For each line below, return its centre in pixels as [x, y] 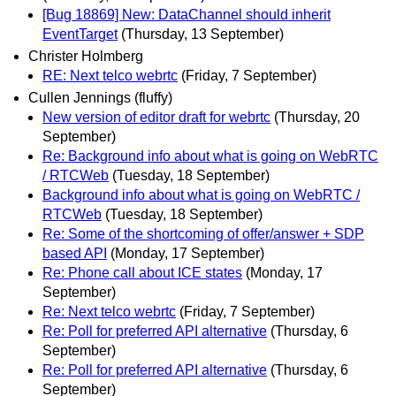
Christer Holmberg [86, 56]
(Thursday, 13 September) [202, 34]
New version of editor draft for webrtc [156, 117]
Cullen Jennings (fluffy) [100, 97]
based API [75, 253]
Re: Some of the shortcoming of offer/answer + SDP [203, 233]
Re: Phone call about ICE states [142, 272]
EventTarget [80, 34]
